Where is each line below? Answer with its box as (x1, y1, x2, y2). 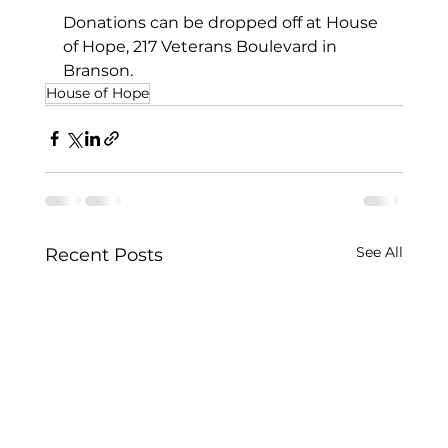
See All (356, 242, 404, 261)
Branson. (62, 60, 133, 80)
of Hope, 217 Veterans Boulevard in (62, 36, 341, 56)
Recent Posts (44, 243, 163, 266)
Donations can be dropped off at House (62, 12, 382, 32)
